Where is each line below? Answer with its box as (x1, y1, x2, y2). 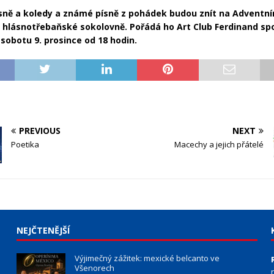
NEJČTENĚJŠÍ (16, 224, 70, 237)
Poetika (11, 139, 40, 150)
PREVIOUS (19, 125, 61, 137)
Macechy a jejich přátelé (174, 139, 264, 150)
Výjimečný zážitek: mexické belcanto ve (74, 253, 220, 264)
